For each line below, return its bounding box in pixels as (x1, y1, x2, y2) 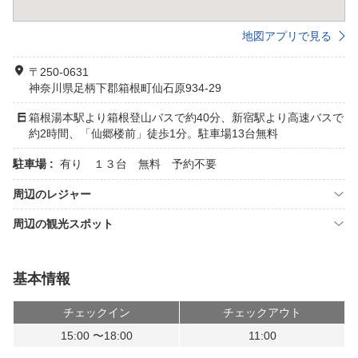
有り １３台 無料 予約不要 (60, 157, 217, 170)
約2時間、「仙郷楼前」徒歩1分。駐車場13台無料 (29, 127, 278, 140)
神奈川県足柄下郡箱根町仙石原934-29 (29, 82, 221, 94)
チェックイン (62, 306, 130, 319)
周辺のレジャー (13, 188, 91, 201)
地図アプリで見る (242, 30, 332, 42)
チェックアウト (223, 306, 301, 319)
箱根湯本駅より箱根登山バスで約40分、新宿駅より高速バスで (29, 111, 344, 124)
